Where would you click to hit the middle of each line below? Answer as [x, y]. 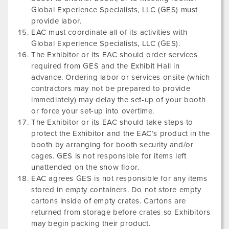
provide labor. [56, 21]
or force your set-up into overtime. [93, 111]
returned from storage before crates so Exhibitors [121, 212]
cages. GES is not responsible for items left [109, 156]
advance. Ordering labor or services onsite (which [121, 77]
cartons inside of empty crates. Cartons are [109, 201]
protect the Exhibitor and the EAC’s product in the [121, 133]
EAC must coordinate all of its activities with [109, 32]
